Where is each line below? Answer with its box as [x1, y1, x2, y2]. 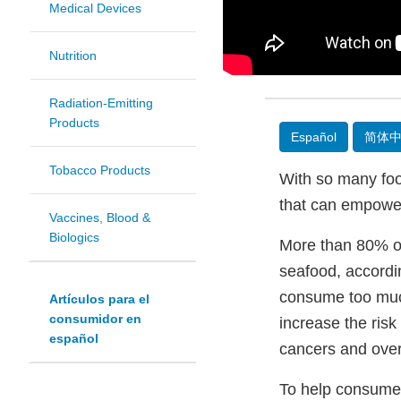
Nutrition [49, 48, 97, 64]
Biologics [49, 230, 99, 245]
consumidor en [49, 311, 141, 327]
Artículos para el [49, 292, 149, 307]
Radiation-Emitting [49, 96, 153, 111]
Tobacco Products [49, 163, 150, 178]
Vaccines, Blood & [49, 210, 150, 226]
